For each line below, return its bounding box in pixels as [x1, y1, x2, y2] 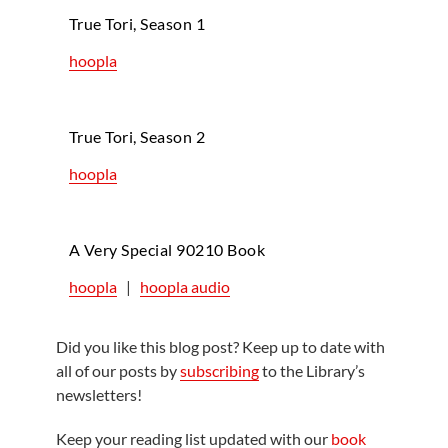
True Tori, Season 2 [68, 126, 206, 146]
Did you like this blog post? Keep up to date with [56, 336, 386, 356]
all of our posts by [56, 360, 181, 380]
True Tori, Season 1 [68, 13, 206, 33]
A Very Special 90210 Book [68, 239, 266, 259]
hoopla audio [139, 276, 230, 296]
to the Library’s [259, 360, 366, 380]
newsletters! [56, 384, 143, 404]
